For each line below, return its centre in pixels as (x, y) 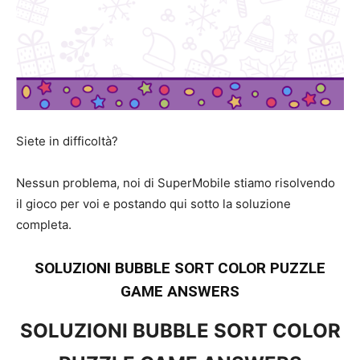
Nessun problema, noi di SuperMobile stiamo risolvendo (176, 183)
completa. (44, 225)
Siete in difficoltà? (67, 141)
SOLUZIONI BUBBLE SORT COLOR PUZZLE (180, 268)
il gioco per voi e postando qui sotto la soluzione (153, 204)
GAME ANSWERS (180, 292)
